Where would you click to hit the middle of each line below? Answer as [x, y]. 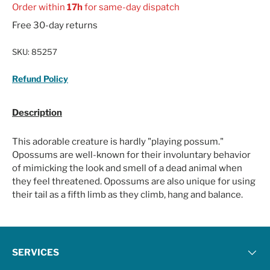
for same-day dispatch [131, 7]
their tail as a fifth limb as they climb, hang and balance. [127, 194]
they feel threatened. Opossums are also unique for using [134, 181]
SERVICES [36, 253]
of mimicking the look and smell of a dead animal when [127, 168]
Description [37, 112]
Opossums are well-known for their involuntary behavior [131, 155]
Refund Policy [40, 78]
